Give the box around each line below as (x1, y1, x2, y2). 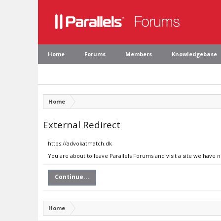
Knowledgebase (172, 50, 217, 58)
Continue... (55, 173, 89, 181)
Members (125, 50, 152, 58)
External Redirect (43, 118, 120, 131)
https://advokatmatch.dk (48, 140, 112, 147)
